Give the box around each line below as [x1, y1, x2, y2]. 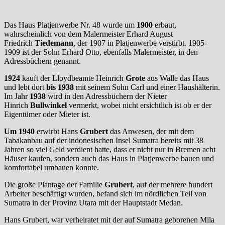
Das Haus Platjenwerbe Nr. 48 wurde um [4, 20, 137, 29]
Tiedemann [35, 38, 73, 47]
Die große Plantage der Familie [4, 180, 104, 189]
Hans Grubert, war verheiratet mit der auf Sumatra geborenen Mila [4, 215, 214, 224]
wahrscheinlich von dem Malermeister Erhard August [4, 29, 173, 38]
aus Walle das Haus [145, 73, 209, 82]
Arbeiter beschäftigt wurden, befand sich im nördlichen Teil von [4, 189, 206, 198]
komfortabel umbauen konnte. [4, 163, 99, 172]
